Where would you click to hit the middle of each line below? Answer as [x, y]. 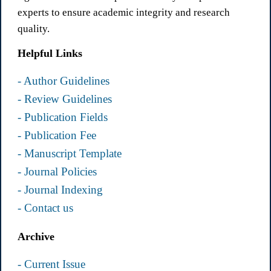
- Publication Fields [62, 118]
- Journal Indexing [60, 190]
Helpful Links [50, 54]
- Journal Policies [57, 172]
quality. [33, 29]
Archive [36, 237]
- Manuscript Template [69, 154]
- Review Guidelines [64, 100]
